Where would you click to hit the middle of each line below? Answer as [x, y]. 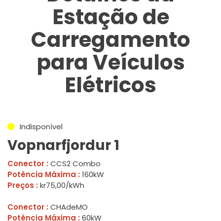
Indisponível [41, 127]
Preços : [23, 185]
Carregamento [110, 40]
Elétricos [110, 85]
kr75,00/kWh [61, 185]
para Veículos [110, 63]
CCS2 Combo [74, 164]
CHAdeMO [68, 207]
